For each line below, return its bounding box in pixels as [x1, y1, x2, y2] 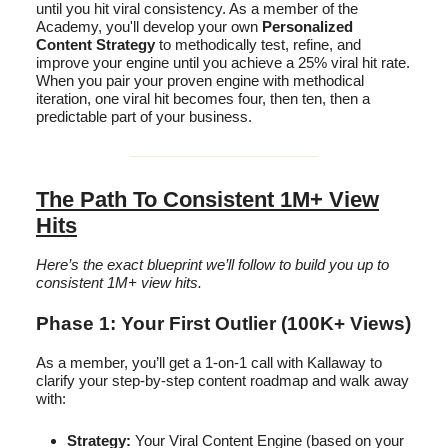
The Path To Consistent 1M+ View [36, 186, 379, 212]
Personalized [262, 17, 353, 35]
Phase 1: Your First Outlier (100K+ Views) [36, 312, 411, 334]
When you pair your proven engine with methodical [36, 71, 364, 89]
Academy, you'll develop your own [36, 17, 262, 35]
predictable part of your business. [36, 107, 252, 125]
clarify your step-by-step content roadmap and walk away [36, 371, 409, 389]
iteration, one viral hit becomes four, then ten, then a [36, 89, 370, 107]
